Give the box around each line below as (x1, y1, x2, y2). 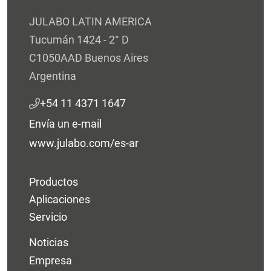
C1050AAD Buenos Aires (29, 51, 148, 64)
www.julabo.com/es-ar (29, 136, 139, 149)
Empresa (29, 253, 72, 267)
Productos (29, 175, 78, 189)
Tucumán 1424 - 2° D (29, 33, 129, 46)
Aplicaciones (29, 193, 90, 206)
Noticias (29, 236, 68, 249)
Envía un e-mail (29, 117, 102, 130)
